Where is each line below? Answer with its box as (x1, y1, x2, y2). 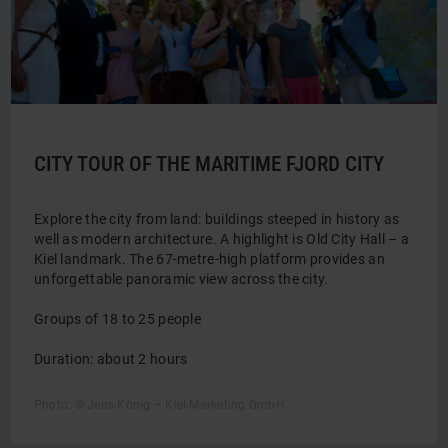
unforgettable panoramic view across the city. (34, 271, 329, 287)
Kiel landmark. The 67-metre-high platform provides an (34, 251, 385, 267)
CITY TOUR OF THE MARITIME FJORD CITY (34, 152, 384, 176)
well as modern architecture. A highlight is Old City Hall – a (34, 231, 410, 247)
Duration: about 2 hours (34, 351, 188, 367)
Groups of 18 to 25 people (34, 311, 201, 327)
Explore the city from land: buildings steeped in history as (34, 211, 400, 227)
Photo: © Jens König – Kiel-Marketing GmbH (34, 398, 285, 412)
